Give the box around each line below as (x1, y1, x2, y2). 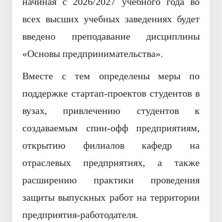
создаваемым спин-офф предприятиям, (22, 122, 200, 134)
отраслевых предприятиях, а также (22, 157, 200, 168)
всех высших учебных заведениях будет (22, 13, 200, 25)
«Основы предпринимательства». (22, 48, 163, 59)
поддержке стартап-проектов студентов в (22, 88, 200, 99)
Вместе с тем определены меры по (22, 70, 200, 82)
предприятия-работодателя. (22, 209, 138, 221)
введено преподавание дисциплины (22, 31, 200, 42)
